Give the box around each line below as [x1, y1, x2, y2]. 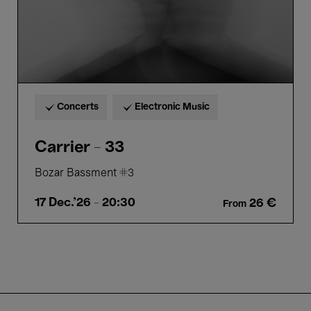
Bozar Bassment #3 [35, 169, 134, 178]
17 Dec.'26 [35, 197, 91, 208]
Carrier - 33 [35, 140, 124, 155]
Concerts [57, 103, 99, 112]
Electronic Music [135, 103, 210, 112]
